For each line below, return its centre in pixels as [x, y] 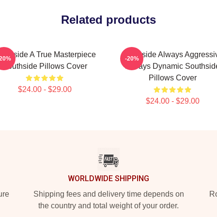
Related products [108, 20]
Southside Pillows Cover [45, 66]
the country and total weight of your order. [108, 206]
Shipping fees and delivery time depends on [108, 194]
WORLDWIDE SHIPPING [108, 178]
